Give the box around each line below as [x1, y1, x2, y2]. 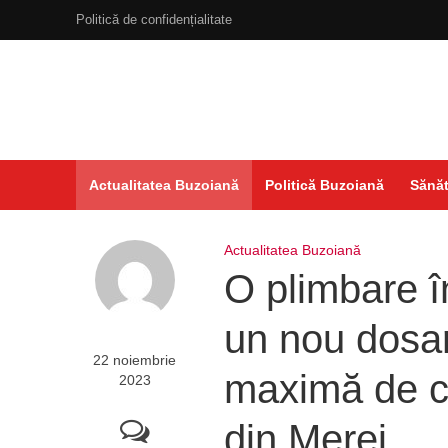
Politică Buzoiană [264, 177, 384, 193]
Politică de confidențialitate [75, 12, 232, 27]
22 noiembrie [93, 352, 177, 368]
